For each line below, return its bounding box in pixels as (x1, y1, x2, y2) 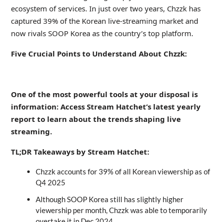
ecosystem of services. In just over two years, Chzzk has (10, 3, 201, 13)
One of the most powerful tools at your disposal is (10, 89, 198, 99)
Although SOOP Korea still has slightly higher (35, 194, 183, 204)
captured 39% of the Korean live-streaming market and (10, 15, 198, 26)
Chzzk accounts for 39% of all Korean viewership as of (35, 166, 210, 176)
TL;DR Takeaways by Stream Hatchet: (10, 146, 149, 157)
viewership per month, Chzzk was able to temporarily (35, 205, 207, 215)
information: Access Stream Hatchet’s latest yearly (10, 101, 201, 111)
